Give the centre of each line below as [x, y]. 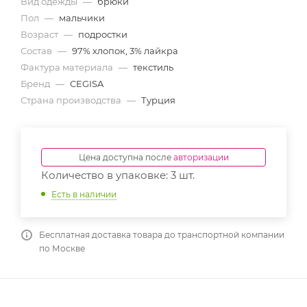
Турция [158, 100]
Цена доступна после [126, 157]
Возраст [40, 34]
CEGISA [87, 84]
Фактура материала [68, 67]
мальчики [82, 18]
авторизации [201, 157]
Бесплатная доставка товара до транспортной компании [162, 234]
